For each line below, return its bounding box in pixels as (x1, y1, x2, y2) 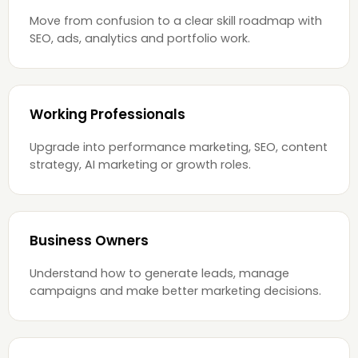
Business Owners (30, 230, 149, 250)
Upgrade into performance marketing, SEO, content (30, 138, 328, 155)
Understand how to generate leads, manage (30, 265, 289, 281)
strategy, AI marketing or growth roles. (30, 156, 251, 173)
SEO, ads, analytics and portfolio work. (30, 30, 250, 46)
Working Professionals (30, 104, 185, 124)
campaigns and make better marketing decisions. (30, 282, 321, 299)
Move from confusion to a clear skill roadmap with (30, 12, 322, 29)
